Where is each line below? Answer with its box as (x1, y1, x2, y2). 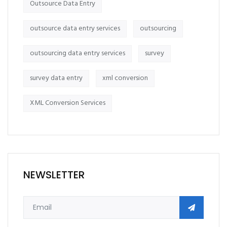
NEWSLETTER (23, 168, 85, 182)
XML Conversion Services (30, 97, 105, 109)
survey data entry (30, 72, 83, 84)
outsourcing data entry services (30, 48, 125, 59)
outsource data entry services (30, 23, 120, 34)
